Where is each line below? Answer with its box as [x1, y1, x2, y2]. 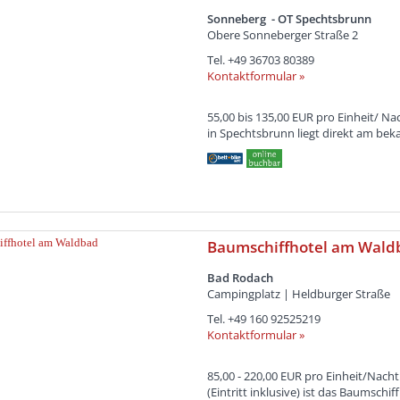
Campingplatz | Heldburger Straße [206, 285, 390, 302]
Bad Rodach [206, 269, 273, 286]
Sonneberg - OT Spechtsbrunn [206, 10, 371, 27]
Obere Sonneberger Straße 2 [206, 26, 358, 43]
